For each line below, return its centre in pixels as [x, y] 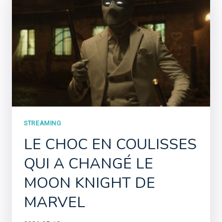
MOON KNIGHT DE [89, 183]
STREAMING [43, 123]
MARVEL [55, 202]
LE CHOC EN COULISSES [110, 144]
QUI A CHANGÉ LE [88, 164]
